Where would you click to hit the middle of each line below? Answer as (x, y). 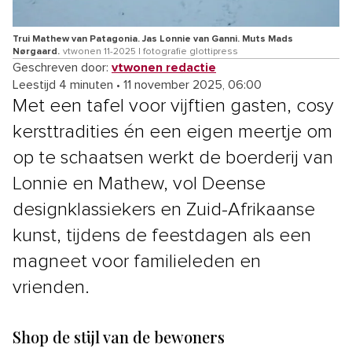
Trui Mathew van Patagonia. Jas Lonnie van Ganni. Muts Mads (153, 39)
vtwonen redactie (164, 67)
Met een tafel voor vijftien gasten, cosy (173, 106)
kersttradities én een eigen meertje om (172, 132)
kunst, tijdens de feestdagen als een (162, 235)
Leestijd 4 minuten (63, 84)
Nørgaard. (36, 51)
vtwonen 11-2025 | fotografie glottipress (150, 51)
